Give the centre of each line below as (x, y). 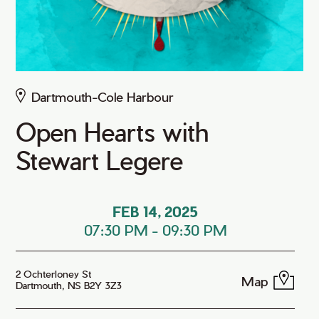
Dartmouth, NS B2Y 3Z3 (69, 286)
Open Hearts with (113, 131)
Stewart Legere (100, 160)
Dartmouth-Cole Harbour (103, 97)
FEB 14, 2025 (155, 212)
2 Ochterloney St (54, 274)
